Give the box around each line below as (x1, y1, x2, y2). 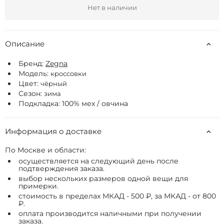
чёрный (40, 79, 67, 87)
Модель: (18, 69, 50, 78)
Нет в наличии (87, 3, 137, 11)
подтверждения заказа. (18, 164, 104, 173)
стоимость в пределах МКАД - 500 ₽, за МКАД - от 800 (18, 191, 216, 200)
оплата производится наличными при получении (18, 209, 201, 218)
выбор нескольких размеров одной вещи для (18, 174, 188, 183)
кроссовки (50, 69, 86, 77)
